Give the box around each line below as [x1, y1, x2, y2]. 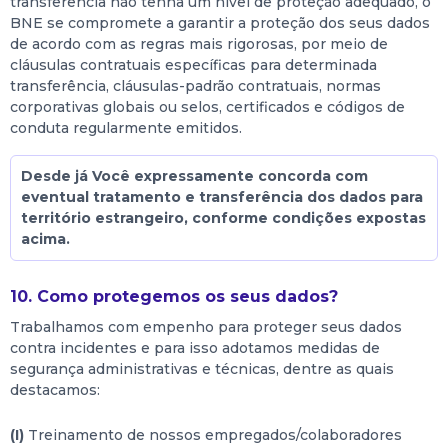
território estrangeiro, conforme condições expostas [21, 209, 426, 227]
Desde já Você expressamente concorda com [21, 167, 368, 185]
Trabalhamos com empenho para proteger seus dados [10, 318, 402, 336]
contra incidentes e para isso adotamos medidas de [10, 339, 380, 357]
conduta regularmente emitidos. [10, 119, 242, 137]
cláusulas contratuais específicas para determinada [10, 56, 377, 74]
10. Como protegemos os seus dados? [10, 287, 338, 306]
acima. [21, 230, 70, 248]
